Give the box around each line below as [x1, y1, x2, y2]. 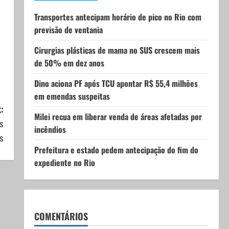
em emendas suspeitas [34, 90, 110, 102]
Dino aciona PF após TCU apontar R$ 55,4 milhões [34, 77, 198, 89]
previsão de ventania [34, 24, 103, 36]
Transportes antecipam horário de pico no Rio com [34, 11, 201, 23]
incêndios [34, 123, 66, 135]
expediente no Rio [34, 156, 95, 169]
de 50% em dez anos [34, 57, 104, 69]
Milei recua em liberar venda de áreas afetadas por [34, 110, 202, 123]
